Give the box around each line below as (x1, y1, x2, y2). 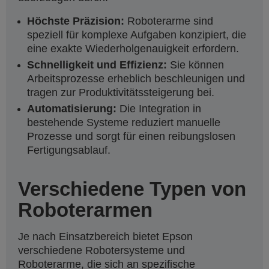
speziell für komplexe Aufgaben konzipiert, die (27, 29, 246, 41)
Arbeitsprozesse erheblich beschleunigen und (27, 73, 245, 85)
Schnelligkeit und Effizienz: (27, 59, 167, 71)
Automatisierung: (27, 103, 116, 115)
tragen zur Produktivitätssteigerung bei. (27, 86, 214, 99)
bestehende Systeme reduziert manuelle (27, 116, 220, 129)
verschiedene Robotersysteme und (18, 244, 185, 257)
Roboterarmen (18, 199, 153, 222)
